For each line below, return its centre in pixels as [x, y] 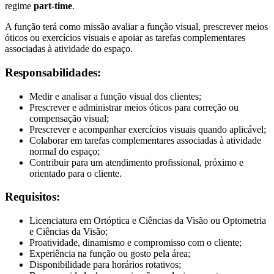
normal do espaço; [65, 151]
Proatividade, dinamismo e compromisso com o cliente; [135, 243]
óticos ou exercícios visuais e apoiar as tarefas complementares [125, 38]
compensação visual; [69, 118]
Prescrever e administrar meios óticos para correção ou [134, 107]
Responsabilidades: [53, 72]
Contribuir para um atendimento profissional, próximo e [136, 162]
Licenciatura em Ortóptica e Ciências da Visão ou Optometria [148, 220]
